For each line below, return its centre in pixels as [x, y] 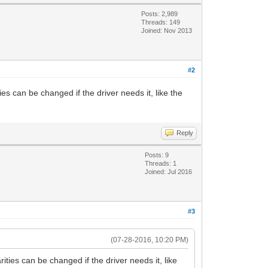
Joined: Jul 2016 [169, 171]
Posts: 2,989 [160, 13]
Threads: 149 [161, 22]
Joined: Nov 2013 [167, 30]
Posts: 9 [157, 155]
